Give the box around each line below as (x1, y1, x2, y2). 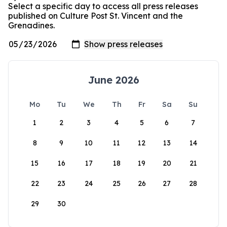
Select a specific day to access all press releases (8, 1, 198, 11)
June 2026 (88, 73, 139, 87)
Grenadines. (8, 20, 55, 30)
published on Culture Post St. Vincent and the (8, 11, 183, 21)
